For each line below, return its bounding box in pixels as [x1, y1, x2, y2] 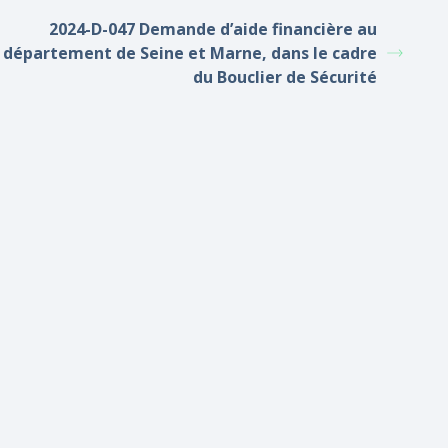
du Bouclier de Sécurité [193, 66, 377, 88]
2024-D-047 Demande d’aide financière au [49, 18, 377, 40]
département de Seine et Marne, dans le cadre [3, 42, 377, 64]
